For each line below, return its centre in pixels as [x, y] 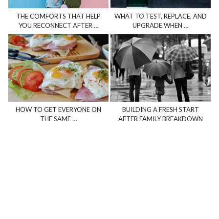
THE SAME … [58, 119]
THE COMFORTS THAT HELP [58, 16]
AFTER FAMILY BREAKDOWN [160, 119]
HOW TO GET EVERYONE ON [58, 110]
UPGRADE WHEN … [161, 25]
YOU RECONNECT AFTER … [58, 25]
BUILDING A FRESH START [160, 110]
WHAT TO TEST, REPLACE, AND [160, 16]
